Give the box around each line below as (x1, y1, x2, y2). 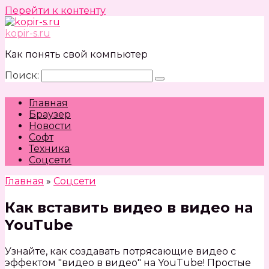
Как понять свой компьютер (5, 49, 148, 60)
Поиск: (5, 70, 41, 81)
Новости (29, 120, 71, 131)
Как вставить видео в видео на (5, 198, 253, 216)
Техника (29, 143, 70, 154)
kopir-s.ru (5, 28, 50, 39)
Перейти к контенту (5, 5, 106, 16)
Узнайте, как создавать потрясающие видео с (5, 245, 236, 257)
